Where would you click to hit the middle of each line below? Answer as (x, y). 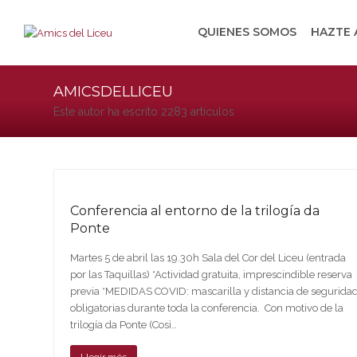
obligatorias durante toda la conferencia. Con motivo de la (207, 308)
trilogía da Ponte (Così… (124, 325)
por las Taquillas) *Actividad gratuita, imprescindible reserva (212, 275)
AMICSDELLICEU (114, 92)
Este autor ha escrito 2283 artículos (144, 112)
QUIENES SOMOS (247, 32)
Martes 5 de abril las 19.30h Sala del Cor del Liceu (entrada (208, 258)
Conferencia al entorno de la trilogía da (195, 211)
